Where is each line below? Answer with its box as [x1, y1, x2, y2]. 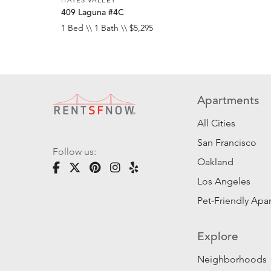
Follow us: [53, 146, 96, 158]
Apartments [197, 96, 260, 108]
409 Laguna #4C [61, 8, 125, 18]
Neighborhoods [197, 253, 267, 266]
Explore [197, 232, 239, 244]
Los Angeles [197, 175, 251, 188]
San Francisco [197, 137, 257, 149]
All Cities [197, 117, 236, 129]
